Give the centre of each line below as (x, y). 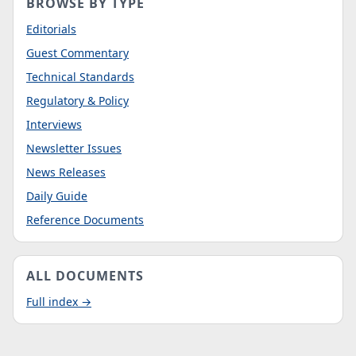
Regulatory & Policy (77, 101)
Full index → (59, 302)
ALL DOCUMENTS (85, 276)
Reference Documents (85, 220)
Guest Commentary (77, 53)
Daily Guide (57, 196)
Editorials (51, 29)
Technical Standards (80, 77)
